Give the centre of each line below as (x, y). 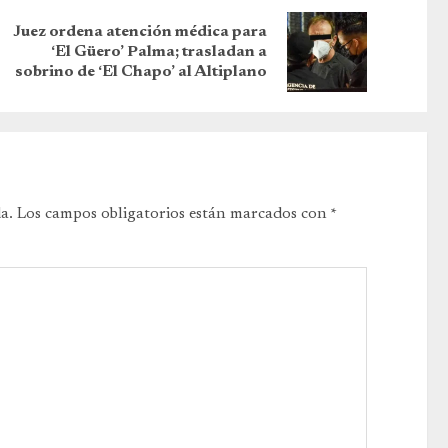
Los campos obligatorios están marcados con (173, 214)
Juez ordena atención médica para (140, 32)
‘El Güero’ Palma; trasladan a (159, 52)
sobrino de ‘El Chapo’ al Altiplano (141, 72)
